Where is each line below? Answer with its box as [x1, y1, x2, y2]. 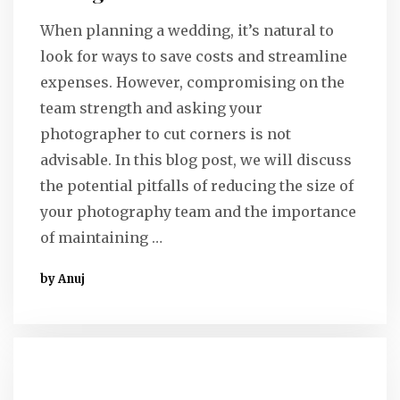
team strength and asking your [40, 98, 262, 117]
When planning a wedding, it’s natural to [40, 21, 334, 39]
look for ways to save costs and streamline [40, 46, 347, 65]
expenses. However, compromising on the [40, 72, 345, 91]
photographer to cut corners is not [40, 124, 291, 143]
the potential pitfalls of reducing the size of [40, 176, 354, 195]
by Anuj [40, 271, 85, 287]
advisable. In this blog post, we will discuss [40, 150, 352, 169]
